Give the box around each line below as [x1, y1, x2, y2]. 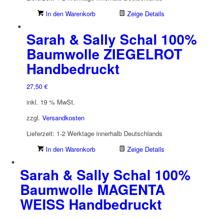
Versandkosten [42, 113, 84, 123]
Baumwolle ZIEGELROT [26, 43, 182, 64]
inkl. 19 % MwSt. [26, 97, 75, 107]
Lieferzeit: [26, 129, 56, 138]
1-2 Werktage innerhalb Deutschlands [56, 129, 163, 138]
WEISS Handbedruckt [20, 194, 162, 215]
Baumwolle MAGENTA [20, 179, 165, 200]
